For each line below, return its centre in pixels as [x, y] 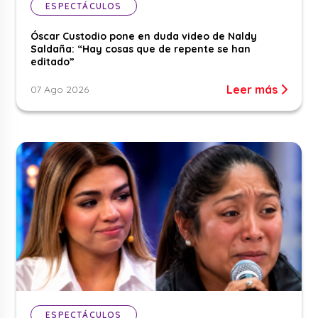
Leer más [253, 89]
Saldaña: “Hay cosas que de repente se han [141, 49]
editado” [53, 61]
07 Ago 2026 [60, 89]
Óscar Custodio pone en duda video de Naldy [144, 36]
